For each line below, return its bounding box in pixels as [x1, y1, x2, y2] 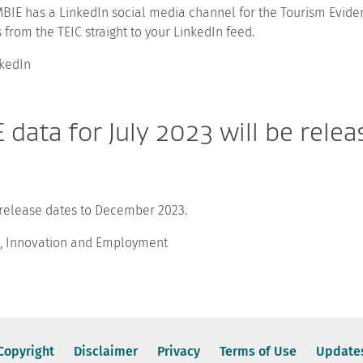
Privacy [156, 343, 200, 359]
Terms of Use [219, 343, 297, 359]
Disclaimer [73, 343, 138, 359]
